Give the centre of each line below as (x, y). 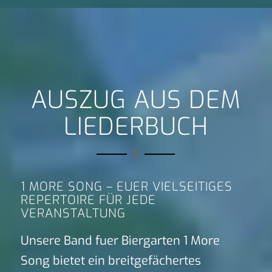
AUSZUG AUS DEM (136, 100)
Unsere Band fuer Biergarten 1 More (120, 241)
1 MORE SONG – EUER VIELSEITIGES (126, 187)
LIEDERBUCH (136, 126)
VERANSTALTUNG (73, 214)
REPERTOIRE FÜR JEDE (88, 200)
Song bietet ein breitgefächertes (110, 261)
